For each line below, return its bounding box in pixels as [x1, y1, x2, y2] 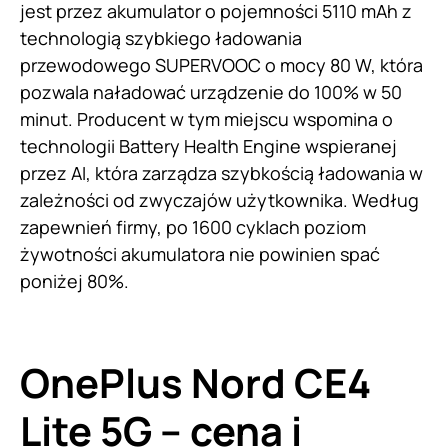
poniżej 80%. [20, 268, 133, 293]
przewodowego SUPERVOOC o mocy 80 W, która [20, 52, 423, 77]
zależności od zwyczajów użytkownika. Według [20, 187, 419, 212]
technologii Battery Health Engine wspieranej [20, 133, 397, 158]
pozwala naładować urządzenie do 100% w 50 [20, 79, 402, 104]
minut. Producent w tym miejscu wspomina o [20, 106, 393, 131]
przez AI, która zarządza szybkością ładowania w [20, 160, 423, 185]
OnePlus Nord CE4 [20, 354, 371, 410]
